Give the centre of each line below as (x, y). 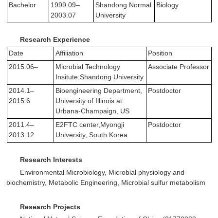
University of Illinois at (89, 101)
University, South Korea (91, 135)
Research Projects (50, 207)
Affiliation (69, 53)
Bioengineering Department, (99, 91)
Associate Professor (178, 67)
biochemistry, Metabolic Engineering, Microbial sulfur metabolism (106, 182)
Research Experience (55, 39)
